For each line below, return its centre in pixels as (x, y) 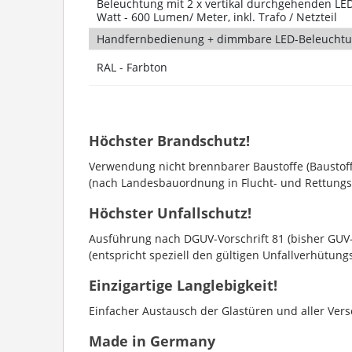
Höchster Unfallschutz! (170, 213)
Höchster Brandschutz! (169, 140)
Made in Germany (152, 341)
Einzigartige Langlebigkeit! (183, 285)
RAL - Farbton (132, 67)
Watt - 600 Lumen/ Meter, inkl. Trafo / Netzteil (216, 16)
